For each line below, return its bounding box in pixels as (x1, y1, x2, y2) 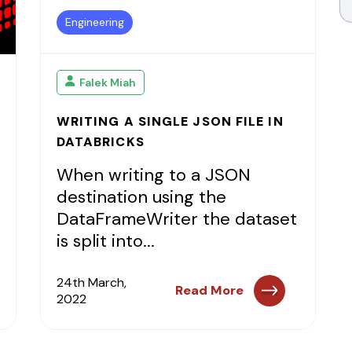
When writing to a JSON (56, 163, 251, 186)
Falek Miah (79, 75, 136, 90)
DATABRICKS (56, 134, 145, 150)
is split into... (56, 229, 155, 252)
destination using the (56, 185, 226, 208)
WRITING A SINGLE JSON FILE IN (56, 113, 284, 130)
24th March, (56, 274, 126, 291)
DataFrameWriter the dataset (56, 207, 297, 230)
